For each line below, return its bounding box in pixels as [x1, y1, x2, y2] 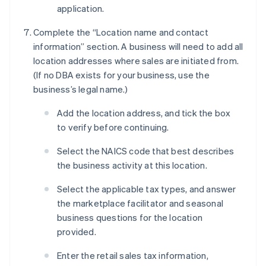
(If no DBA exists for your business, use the [33, 69, 210, 81]
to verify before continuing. [57, 121, 169, 134]
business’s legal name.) [33, 83, 128, 96]
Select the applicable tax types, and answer [57, 183, 236, 195]
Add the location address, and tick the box [57, 107, 231, 119]
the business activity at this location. [57, 159, 207, 172]
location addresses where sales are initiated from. [33, 55, 239, 67]
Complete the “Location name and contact [33, 26, 208, 39]
